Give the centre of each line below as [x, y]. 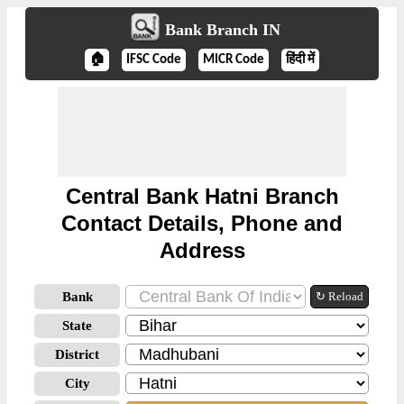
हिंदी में [300, 60]
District [77, 354]
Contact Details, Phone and [202, 223]
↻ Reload [340, 296]
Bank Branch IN [222, 30]
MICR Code [234, 60]
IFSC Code [154, 60]
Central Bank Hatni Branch [202, 196]
